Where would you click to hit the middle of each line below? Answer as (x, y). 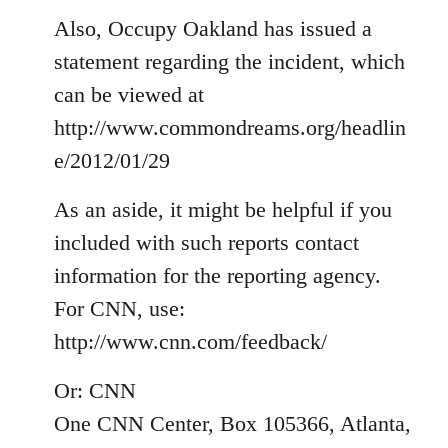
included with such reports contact (206, 242)
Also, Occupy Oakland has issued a (213, 28)
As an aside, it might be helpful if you (223, 209)
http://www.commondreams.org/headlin (230, 127)
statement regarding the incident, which (229, 61)
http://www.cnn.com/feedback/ (190, 341)
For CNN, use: (119, 308)
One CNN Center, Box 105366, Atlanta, (232, 423)
